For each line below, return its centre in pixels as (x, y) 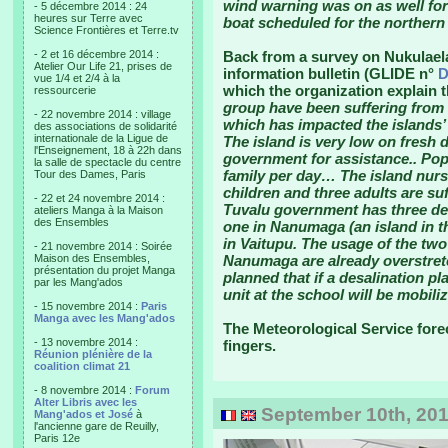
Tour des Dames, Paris (90, 174)
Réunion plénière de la (93, 354)
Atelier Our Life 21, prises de (103, 66)
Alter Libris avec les (85, 402)
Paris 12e (57, 438)
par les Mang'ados (78, 282)
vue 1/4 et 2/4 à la (77, 78)
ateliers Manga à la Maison (98, 210)
